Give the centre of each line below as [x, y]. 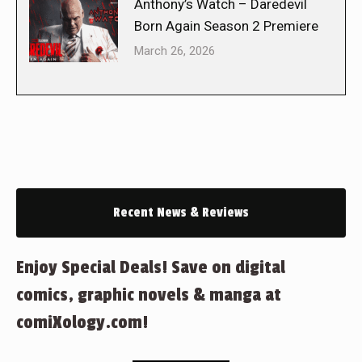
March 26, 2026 [175, 51]
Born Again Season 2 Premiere [226, 25]
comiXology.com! [82, 322]
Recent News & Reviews [181, 212]
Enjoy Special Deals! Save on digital [151, 267]
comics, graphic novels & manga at [149, 295]
